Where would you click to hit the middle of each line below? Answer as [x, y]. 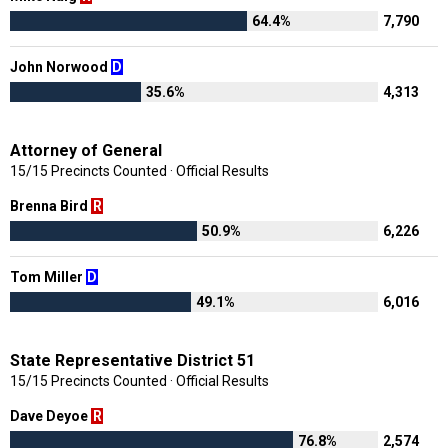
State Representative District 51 [132, 360]
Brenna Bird [50, 205]
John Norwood [60, 66]
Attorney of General [86, 150]
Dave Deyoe [50, 415]
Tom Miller [48, 276]
